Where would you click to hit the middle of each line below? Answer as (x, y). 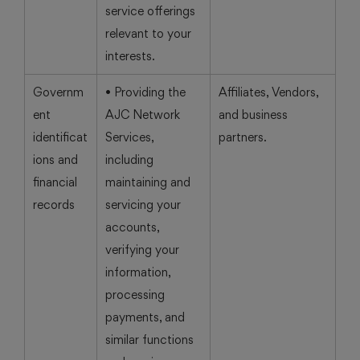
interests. (130, 56)
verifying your (142, 250)
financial (55, 182)
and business (253, 115)
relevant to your (148, 33)
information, (138, 272)
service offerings (150, 11)
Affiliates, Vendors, (269, 92)
